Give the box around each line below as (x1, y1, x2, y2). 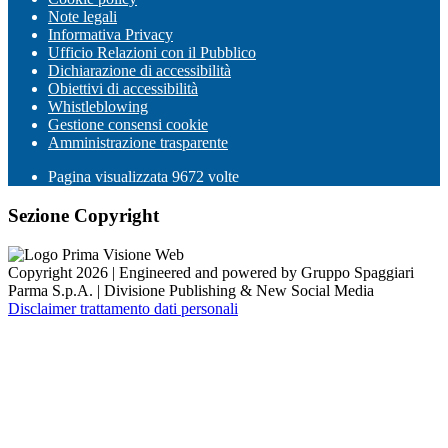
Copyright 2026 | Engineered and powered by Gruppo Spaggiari (8, 263, 414, 281)
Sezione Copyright (8, 205, 159, 227)
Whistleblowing (48, 98, 148, 116)
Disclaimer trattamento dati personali (8, 299, 238, 317)
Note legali (48, 8, 117, 26)
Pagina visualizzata (48, 168, 172, 186)
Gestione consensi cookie (48, 116, 208, 134)
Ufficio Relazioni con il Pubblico (48, 44, 256, 62)
